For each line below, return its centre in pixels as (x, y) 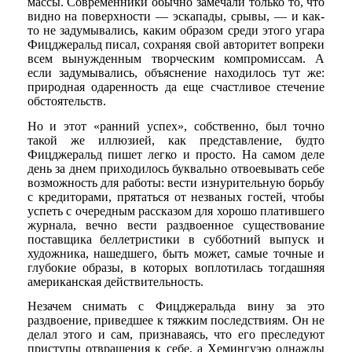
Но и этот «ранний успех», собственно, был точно (176, 126)
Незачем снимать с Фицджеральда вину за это (176, 306)
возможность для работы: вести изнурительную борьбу (176, 182)
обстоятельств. (66, 101)
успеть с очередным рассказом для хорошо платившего (176, 211)
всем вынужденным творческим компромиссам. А (176, 59)
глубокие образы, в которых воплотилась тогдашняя (176, 267)
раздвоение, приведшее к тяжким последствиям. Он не (176, 320)
